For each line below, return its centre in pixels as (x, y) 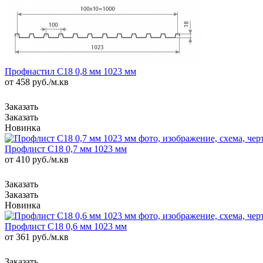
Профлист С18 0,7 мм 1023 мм (66, 149)
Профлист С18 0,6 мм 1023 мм (66, 226)
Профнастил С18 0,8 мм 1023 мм (70, 71)
